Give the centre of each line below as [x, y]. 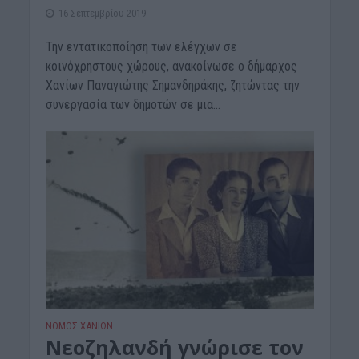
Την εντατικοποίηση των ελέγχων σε [141, 46]
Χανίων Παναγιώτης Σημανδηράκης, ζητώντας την [172, 85]
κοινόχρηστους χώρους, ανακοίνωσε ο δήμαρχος [171, 66]
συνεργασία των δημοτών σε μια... [133, 104]
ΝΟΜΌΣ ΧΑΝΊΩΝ [79, 325]
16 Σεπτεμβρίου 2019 [102, 13]
